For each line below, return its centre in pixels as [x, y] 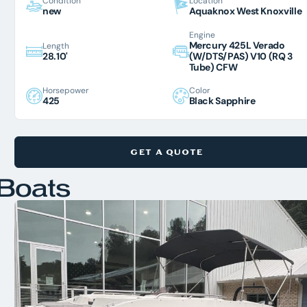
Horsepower [65, 90]
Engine [202, 34]
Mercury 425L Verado [237, 45]
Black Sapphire [222, 101]
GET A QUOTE [167, 152]
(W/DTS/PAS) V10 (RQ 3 [241, 56]
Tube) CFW [213, 67]
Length [56, 45]
